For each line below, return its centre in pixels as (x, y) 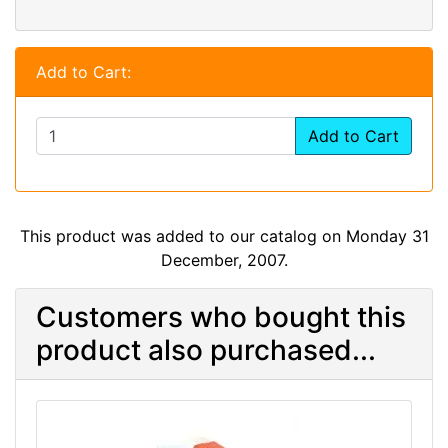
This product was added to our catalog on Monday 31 (224, 235)
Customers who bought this (221, 316)
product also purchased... (206, 349)
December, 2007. (224, 259)
